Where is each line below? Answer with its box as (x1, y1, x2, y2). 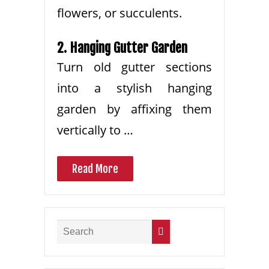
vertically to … (57, 122, 133, 139)
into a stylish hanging (57, 80, 212, 97)
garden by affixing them (57, 101, 212, 118)
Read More (72, 162, 118, 176)
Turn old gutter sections (57, 59, 212, 76)
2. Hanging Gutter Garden (57, 39, 187, 57)
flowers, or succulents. (57, 5, 182, 22)
